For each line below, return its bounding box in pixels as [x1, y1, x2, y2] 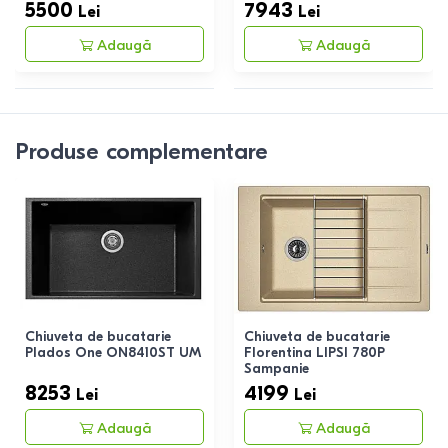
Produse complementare [15, 137, 268, 165]
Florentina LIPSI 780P [244, 344, 385, 362]
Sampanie [244, 360, 309, 378]
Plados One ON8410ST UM [25, 344, 201, 362]
